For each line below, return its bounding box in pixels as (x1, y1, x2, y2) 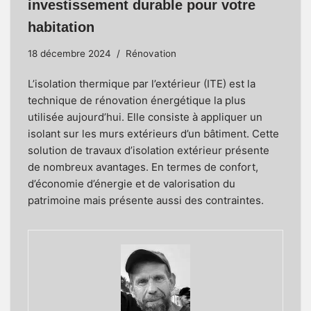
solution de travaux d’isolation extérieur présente (28, 144, 269, 158)
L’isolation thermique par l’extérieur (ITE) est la (28, 77, 255, 91)
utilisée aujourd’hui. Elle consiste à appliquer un (28, 110, 262, 124)
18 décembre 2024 (28, 48, 111, 60)
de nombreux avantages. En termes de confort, (28, 160, 258, 174)
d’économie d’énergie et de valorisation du (28, 177, 235, 191)
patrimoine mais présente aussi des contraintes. (28, 194, 264, 208)
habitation (28, 19, 94, 35)
